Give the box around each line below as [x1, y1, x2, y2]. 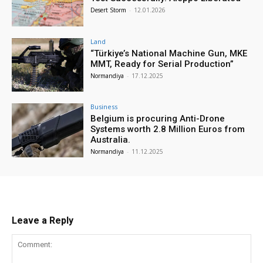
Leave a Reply [12, 215, 73, 227]
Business [90, 102, 118, 112]
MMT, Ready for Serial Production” [90, 58, 234, 69]
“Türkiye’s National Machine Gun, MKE [90, 48, 248, 59]
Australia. [90, 134, 131, 146]
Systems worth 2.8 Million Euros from [90, 124, 245, 135]
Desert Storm [90, 5, 127, 14]
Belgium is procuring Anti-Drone [90, 113, 225, 124]
